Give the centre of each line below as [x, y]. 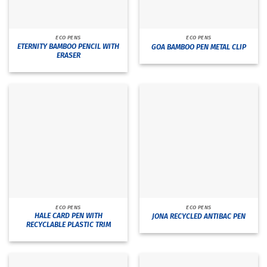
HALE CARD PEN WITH [68, 216]
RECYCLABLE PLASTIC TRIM [68, 225]
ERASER [68, 55]
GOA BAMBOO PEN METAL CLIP [199, 47]
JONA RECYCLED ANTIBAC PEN [199, 216]
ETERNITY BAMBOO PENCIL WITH [68, 46]
